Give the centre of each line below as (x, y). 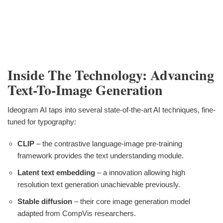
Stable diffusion (45, 201)
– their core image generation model (131, 201)
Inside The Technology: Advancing (111, 75)
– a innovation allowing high (140, 172)
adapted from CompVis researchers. (77, 213)
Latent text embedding (56, 172)
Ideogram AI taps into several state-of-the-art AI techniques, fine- (111, 110)
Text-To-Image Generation (85, 90)
